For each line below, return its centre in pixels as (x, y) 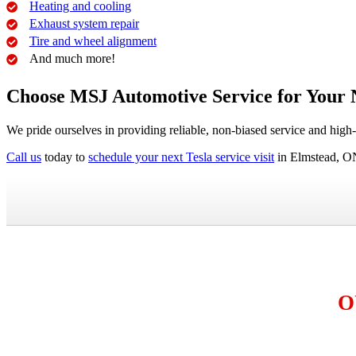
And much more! (72, 58)
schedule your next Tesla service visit (181, 157)
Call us (24, 157)
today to (65, 157)
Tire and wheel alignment (93, 41)
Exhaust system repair (84, 23)
